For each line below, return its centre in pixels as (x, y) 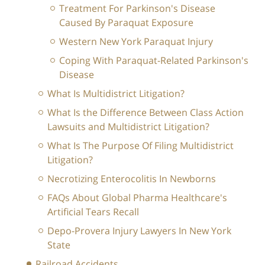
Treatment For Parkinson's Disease (137, 9)
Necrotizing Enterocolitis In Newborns (132, 179)
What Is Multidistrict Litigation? (116, 94)
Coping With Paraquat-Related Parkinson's (154, 61)
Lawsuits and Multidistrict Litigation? (128, 127)
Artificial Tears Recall (93, 212)
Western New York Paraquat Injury (136, 42)
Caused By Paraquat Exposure (126, 23)
